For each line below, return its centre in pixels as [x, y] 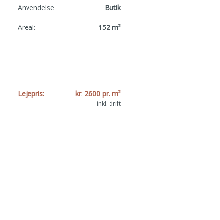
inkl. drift [109, 103]
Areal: [27, 27]
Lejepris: [31, 94]
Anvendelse [36, 8]
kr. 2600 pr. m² [98, 94]
